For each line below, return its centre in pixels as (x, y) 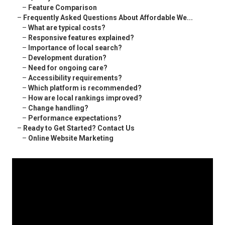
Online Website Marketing (71, 138)
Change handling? (58, 108)
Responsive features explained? (81, 38)
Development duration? (67, 58)
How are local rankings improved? (85, 98)
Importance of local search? (75, 48)
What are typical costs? (67, 28)
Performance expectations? (75, 118)
